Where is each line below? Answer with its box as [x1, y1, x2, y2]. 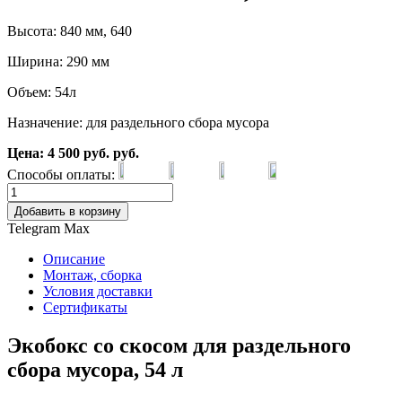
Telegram [7, 221, 60, 237]
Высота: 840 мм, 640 [7, 23, 132, 39]
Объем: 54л [7, 84, 76, 100]
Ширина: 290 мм [7, 54, 109, 70]
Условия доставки [43, 284, 153, 300]
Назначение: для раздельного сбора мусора [7, 115, 269, 131]
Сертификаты [43, 300, 127, 316]
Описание [43, 251, 105, 267]
